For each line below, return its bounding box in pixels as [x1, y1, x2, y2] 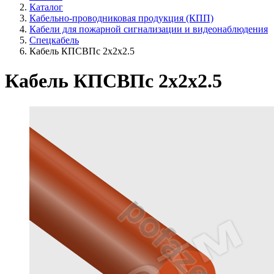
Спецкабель [29, 35, 79, 45]
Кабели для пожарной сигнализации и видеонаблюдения [29, 24, 268, 34]
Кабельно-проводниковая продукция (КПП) [29, 13, 213, 23]
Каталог [29, 2, 63, 12]
